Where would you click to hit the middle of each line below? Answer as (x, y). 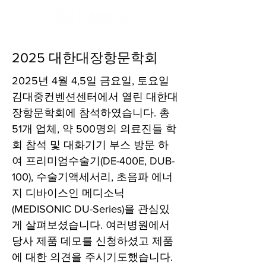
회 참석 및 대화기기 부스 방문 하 (90, 145)
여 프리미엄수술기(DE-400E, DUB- (93, 161)
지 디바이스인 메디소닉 (68, 193)
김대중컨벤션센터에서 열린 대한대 (95, 97)
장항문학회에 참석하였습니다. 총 (91, 113)
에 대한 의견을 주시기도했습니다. (92, 257)
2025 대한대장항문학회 (85, 58)
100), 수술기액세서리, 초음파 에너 (92, 177)
